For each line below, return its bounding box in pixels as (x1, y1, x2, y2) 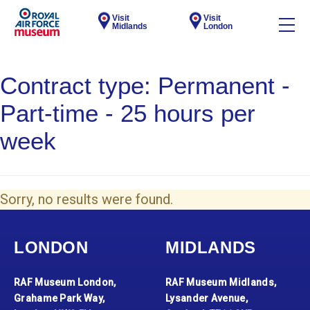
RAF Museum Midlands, (165, 277, 277, 288)
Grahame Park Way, (14, 293, 105, 304)
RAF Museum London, (14, 277, 116, 288)
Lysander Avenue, (165, 293, 248, 304)
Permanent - (158, 72, 290, 99)
